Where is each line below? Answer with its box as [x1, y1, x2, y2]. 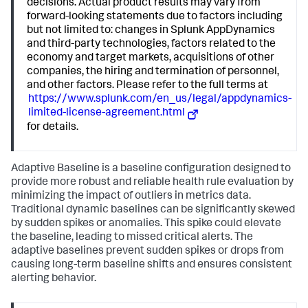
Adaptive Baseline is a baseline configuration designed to [11, 163, 291, 175]
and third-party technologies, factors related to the [27, 39, 276, 50]
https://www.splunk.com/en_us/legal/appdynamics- [27, 94, 291, 105]
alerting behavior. [11, 273, 96, 285]
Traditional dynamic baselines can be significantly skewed [11, 204, 295, 216]
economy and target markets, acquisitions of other [27, 53, 275, 64]
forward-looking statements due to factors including [27, 12, 283, 23]
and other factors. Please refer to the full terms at [27, 80, 269, 91]
